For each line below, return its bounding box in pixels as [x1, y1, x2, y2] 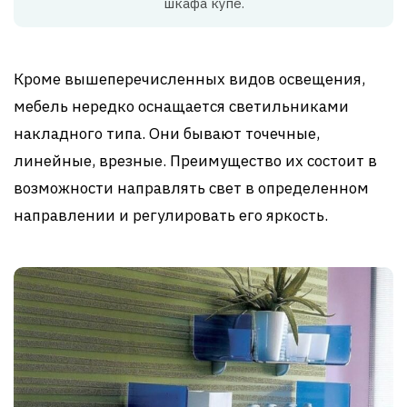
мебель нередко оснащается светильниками [14, 96, 349, 117]
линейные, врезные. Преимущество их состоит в [14, 151, 377, 172]
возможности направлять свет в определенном [14, 178, 369, 199]
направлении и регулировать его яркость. [14, 205, 328, 226]
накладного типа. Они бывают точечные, [14, 124, 320, 144]
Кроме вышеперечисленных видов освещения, [14, 69, 365, 90]
